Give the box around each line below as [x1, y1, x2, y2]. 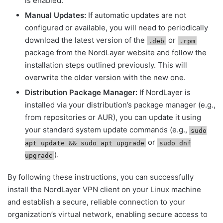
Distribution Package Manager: [25, 88, 137, 98]
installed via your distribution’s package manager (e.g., [25, 100, 216, 110]
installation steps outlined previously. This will [25, 60, 187, 70]
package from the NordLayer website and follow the [25, 48, 207, 58]
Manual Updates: [25, 10, 86, 20]
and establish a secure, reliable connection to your [7, 197, 185, 207]
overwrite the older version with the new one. [25, 73, 186, 83]
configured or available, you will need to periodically [25, 23, 208, 33]
